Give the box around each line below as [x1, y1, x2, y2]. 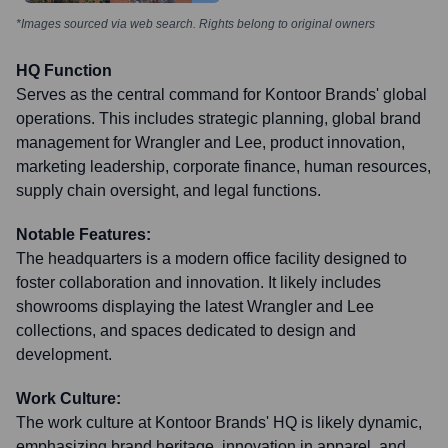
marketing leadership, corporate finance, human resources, [16, 158, 431, 175]
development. [16, 346, 112, 363]
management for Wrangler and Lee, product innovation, [16, 134, 405, 151]
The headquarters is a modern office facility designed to [16, 250, 407, 267]
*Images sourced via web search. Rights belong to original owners [16, 17, 375, 31]
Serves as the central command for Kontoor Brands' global [16, 86, 427, 103]
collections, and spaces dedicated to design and [16, 322, 356, 339]
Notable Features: [16, 226, 151, 243]
